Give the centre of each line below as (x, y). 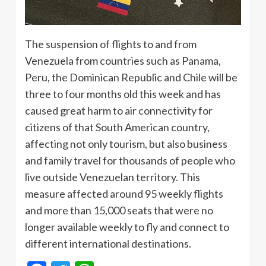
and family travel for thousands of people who (130, 161)
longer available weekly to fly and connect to (127, 227)
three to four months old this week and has (123, 94)
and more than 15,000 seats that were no (119, 210)
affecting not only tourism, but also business (126, 144)
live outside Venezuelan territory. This (113, 177)
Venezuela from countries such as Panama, (123, 61)
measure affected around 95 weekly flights (124, 194)
